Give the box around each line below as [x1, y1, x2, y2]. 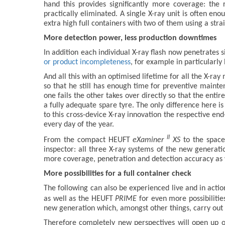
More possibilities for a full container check [44, 169, 191, 178]
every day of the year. [44, 120, 114, 129]
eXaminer [130, 136, 167, 144]
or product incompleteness [44, 58, 131, 66]
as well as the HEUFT [44, 194, 116, 203]
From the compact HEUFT [44, 136, 130, 144]
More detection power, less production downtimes [44, 34, 216, 42]
